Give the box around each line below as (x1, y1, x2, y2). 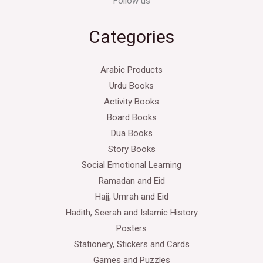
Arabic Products (100, 65, 163, 76)
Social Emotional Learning (82, 160, 181, 171)
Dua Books (110, 128, 153, 139)
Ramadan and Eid (98, 176, 165, 187)
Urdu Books (109, 80, 154, 92)
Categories (89, 26, 174, 48)
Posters (116, 223, 147, 234)
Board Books (106, 112, 157, 123)
